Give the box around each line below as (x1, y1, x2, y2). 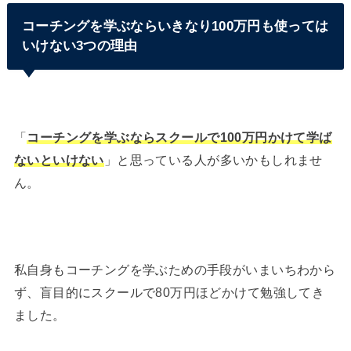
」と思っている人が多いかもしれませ (103, 153, 323, 168)
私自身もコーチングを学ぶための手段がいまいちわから (13, 262, 336, 277)
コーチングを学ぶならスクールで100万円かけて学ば (27, 130, 332, 145)
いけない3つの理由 (21, 38, 138, 54)
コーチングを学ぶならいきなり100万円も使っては (21, 18, 329, 34)
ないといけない (13, 153, 104, 168)
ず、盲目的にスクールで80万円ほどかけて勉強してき (13, 285, 325, 299)
